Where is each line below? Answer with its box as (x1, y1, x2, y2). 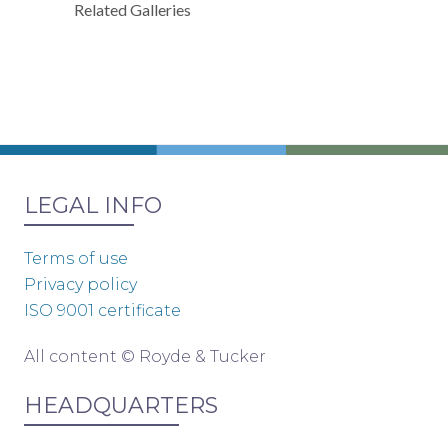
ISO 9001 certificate (24, 300, 181, 320)
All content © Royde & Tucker (24, 346, 266, 366)
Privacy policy (24, 274, 137, 294)
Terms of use (24, 248, 128, 268)
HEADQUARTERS (24, 391, 218, 419)
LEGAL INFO (24, 191, 162, 219)
